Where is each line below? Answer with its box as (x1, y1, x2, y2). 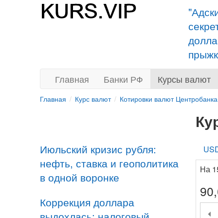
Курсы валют (158, 73, 211, 85)
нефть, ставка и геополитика (40, 156, 179, 170)
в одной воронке (40, 170, 119, 184)
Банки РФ (104, 73, 143, 85)
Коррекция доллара (40, 195, 134, 209)
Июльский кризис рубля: (40, 142, 156, 156)
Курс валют (75, 94, 111, 104)
